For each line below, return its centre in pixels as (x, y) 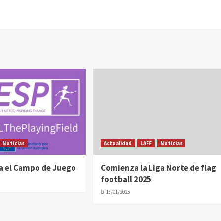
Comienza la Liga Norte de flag (159, 167)
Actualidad (118, 143)
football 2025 (126, 179)
